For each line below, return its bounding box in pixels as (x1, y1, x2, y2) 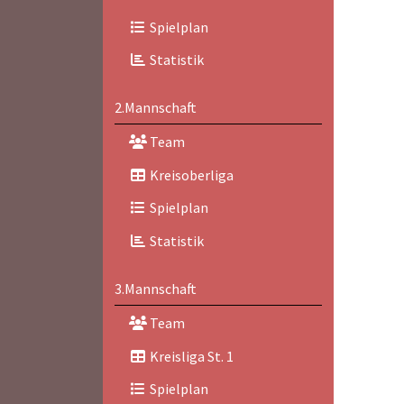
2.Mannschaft (114, 98, 197, 117)
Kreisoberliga (146, 165, 234, 184)
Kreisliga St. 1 (146, 346, 234, 365)
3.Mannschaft (114, 280, 197, 298)
